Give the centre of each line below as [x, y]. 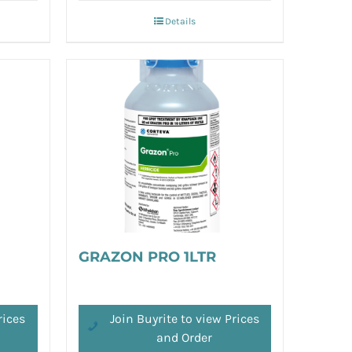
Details [180, 21]
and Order [185, 338]
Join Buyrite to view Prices [184, 319]
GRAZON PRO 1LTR [147, 257]
